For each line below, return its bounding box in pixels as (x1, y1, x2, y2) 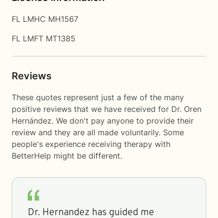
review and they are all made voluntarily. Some (12, 127, 184, 137)
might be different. (51, 151, 122, 161)
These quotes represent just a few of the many (12, 92, 184, 102)
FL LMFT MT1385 (12, 34, 75, 43)
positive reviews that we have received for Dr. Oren (12, 104, 201, 114)
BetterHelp (12, 151, 51, 161)
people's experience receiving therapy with (12, 139, 170, 149)
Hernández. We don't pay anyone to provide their (12, 116, 194, 126)
